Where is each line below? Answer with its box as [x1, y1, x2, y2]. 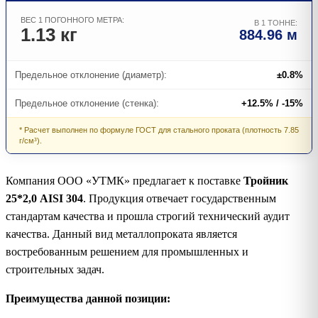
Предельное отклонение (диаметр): [15, 69, 167, 80]
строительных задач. [6, 263, 104, 275]
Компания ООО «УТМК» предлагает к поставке [6, 174, 243, 187]
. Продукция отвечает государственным [83, 192, 276, 204]
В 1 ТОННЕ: [254, 18, 297, 27]
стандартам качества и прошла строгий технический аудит [6, 209, 290, 222]
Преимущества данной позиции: [6, 292, 170, 305]
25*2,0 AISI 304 [6, 192, 83, 204]
